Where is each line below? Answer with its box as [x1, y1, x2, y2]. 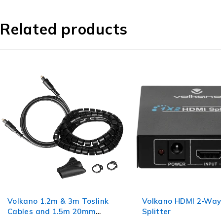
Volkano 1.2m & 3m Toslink [7, 196, 109, 206]
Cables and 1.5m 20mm [7, 206, 96, 216]
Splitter [142, 206, 171, 216]
